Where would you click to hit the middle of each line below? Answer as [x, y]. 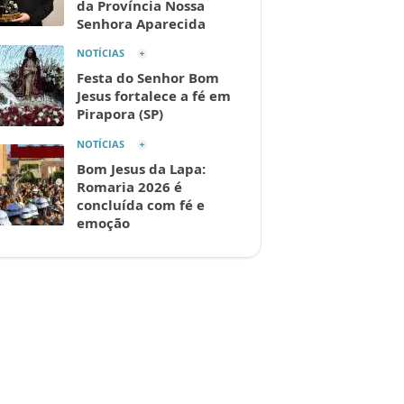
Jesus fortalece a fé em [154, 96]
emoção [103, 223]
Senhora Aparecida [141, 24]
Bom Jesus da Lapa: [141, 169]
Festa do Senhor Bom [148, 78]
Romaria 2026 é [129, 187]
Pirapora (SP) [120, 114]
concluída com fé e [141, 205]
